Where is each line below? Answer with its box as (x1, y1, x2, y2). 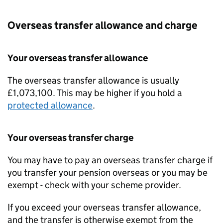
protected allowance (7, 100, 93, 111)
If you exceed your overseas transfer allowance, (7, 202, 201, 214)
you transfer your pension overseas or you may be (7, 167, 208, 179)
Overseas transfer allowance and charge (7, 19, 198, 32)
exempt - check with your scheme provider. (7, 179, 181, 191)
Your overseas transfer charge (7, 132, 133, 144)
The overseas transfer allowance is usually (7, 75, 179, 87)
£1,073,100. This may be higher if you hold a (7, 87, 182, 99)
